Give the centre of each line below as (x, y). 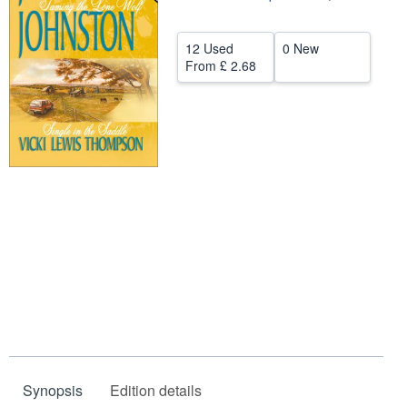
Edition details (156, 390)
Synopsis (53, 390)
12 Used (209, 48)
